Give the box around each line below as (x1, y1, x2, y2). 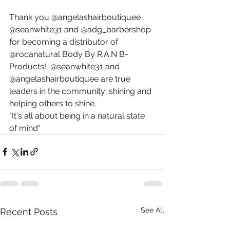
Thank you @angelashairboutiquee (9, 12, 143, 22)
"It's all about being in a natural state (9, 110, 147, 121)
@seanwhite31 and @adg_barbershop (9, 24, 153, 34)
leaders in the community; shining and (9, 86, 154, 96)
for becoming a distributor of (9, 36, 120, 47)
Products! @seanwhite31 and (9, 61, 122, 71)
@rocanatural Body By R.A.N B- (9, 49, 128, 59)
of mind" (9, 123, 41, 133)
